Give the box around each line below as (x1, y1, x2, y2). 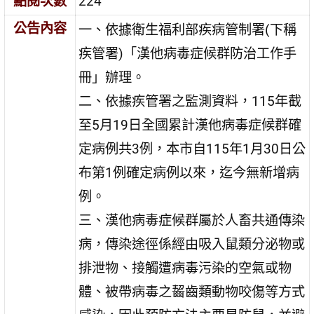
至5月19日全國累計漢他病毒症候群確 (78, 117, 302, 134)
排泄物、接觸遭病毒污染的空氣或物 (78, 260, 292, 277)
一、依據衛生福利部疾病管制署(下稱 (78, 22, 297, 39)
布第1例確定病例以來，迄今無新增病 (78, 165, 300, 182)
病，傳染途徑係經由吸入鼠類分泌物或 (78, 236, 306, 253)
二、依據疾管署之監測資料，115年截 (78, 93, 302, 110)
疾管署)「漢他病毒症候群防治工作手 (78, 46, 297, 62)
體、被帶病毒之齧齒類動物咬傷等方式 (78, 284, 306, 301)
